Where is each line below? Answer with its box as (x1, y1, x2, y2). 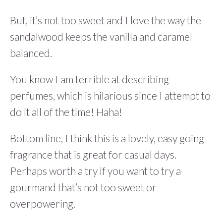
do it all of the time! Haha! (10, 106, 122, 118)
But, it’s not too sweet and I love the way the (10, 14, 201, 27)
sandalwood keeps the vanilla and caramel (10, 30, 192, 43)
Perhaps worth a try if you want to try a (10, 165, 181, 177)
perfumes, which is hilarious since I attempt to (10, 89, 211, 102)
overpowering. (10, 197, 75, 210)
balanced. (10, 47, 52, 59)
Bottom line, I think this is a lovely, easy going (10, 132, 204, 145)
